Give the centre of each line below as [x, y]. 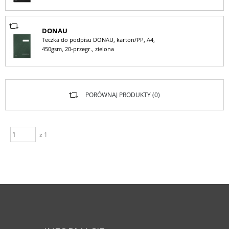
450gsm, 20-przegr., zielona [78, 49]
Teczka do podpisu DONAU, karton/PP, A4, [98, 40]
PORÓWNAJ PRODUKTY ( [120, 95]
